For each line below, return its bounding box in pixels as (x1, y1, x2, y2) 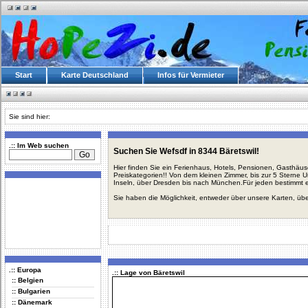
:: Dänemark (12, 298, 52, 306)
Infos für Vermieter (157, 71, 224, 79)
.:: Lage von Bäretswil (112, 269, 185, 276)
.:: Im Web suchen (9, 142, 69, 149)
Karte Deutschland (61, 71, 129, 79)
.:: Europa (9, 266, 41, 274)
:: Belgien (12, 276, 43, 284)
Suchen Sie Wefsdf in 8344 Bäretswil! (113, 146, 259, 156)
